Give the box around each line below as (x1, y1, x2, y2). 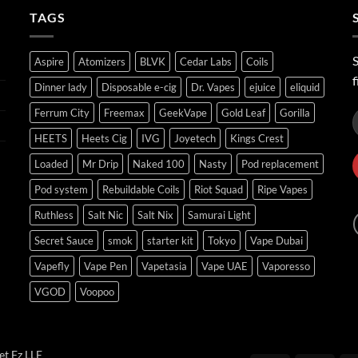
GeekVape (159, 106, 208, 120)
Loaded (34, 157, 69, 171)
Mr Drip (82, 157, 119, 171)
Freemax (104, 106, 145, 120)
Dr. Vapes (191, 81, 236, 94)
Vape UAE (201, 260, 249, 273)
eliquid (290, 81, 320, 94)
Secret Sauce (34, 234, 94, 248)
